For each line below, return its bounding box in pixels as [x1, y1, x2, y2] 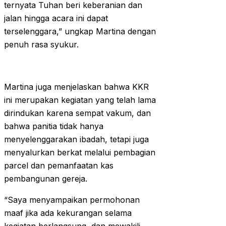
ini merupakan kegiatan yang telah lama [4, 95, 156, 105]
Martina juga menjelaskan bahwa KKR [4, 82, 149, 92]
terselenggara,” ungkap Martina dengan [4, 26, 156, 37]
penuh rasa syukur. [4, 39, 79, 50]
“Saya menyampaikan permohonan [4, 195, 140, 205]
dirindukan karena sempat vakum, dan [4, 108, 151, 119]
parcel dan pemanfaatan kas [4, 160, 114, 171]
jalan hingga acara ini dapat [4, 13, 108, 24]
